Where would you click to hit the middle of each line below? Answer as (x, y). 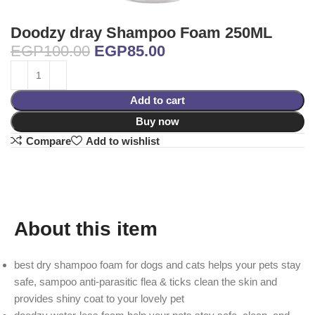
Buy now (157, 121)
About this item (86, 229)
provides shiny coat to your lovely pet (99, 299)
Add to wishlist (122, 141)
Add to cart (157, 100)
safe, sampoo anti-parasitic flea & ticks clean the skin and (146, 282)
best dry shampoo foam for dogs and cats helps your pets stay (157, 265)
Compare (48, 141)
